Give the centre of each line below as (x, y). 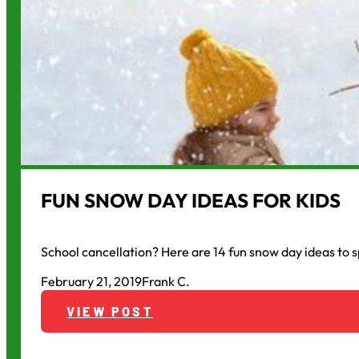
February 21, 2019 (91, 281)
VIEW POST (109, 311)
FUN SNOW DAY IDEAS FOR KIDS (190, 200)
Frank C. (165, 281)
